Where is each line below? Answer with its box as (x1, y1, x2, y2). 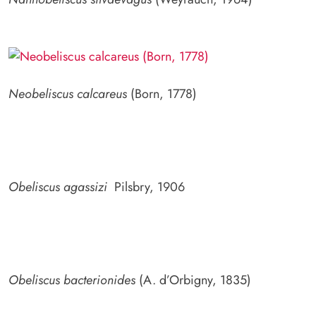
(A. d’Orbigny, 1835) (135, 270, 251, 289)
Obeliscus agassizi (8, 177, 111, 196)
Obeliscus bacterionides (8, 270, 135, 289)
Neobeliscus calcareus (8, 84, 127, 103)
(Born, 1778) (127, 84, 197, 103)
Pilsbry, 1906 (111, 177, 185, 196)
